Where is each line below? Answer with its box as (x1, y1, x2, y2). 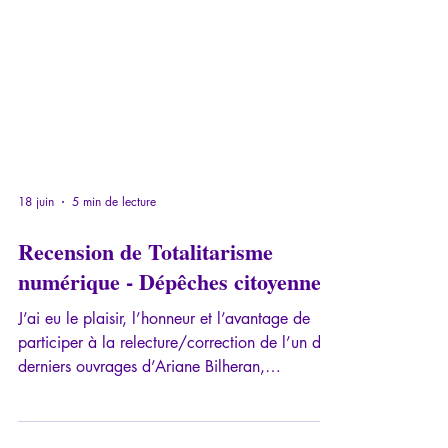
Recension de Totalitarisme (18, 369, 273, 403)
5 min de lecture (72, 328, 156, 345)
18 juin (18, 328, 54, 345)
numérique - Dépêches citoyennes (18, 399, 330, 433)
